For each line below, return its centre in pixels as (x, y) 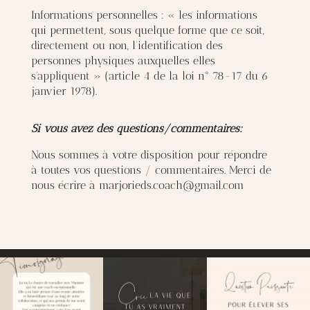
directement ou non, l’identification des (127, 45)
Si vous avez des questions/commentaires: (136, 128)
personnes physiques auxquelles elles (123, 61)
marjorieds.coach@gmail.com (171, 185)
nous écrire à (65, 185)
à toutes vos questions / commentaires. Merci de (151, 170)
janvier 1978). (64, 91)
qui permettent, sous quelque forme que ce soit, (147, 30)
